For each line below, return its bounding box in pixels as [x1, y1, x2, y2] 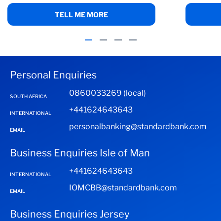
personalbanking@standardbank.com [69, 122, 207, 131]
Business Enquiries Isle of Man [10, 147, 150, 159]
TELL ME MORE [55, 10, 108, 19]
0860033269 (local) [69, 88, 146, 98]
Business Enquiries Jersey [10, 208, 130, 220]
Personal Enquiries [10, 69, 97, 81]
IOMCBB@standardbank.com [69, 183, 177, 192]
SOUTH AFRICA [10, 93, 47, 99]
